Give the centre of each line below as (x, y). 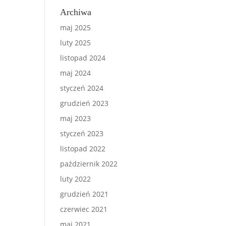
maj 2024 (76, 73)
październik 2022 (89, 164)
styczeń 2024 (82, 88)
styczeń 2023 (82, 133)
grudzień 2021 (84, 194)
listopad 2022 (83, 149)
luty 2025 (76, 43)
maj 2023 (76, 118)
